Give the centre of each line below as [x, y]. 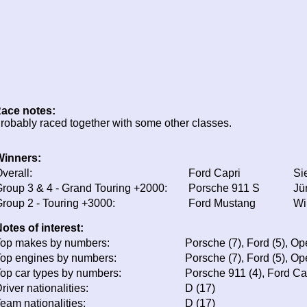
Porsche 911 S [224, 188]
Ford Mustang [222, 203]
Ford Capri [214, 173]
